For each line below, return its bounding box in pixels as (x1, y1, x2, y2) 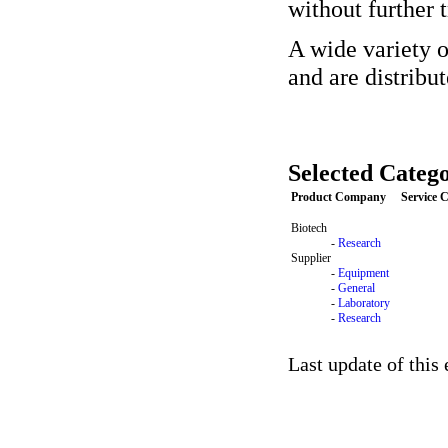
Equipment (338, 266, 389, 280)
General (338, 281, 375, 295)
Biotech (291, 221, 327, 235)
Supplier (291, 251, 331, 265)
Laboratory (338, 296, 390, 310)
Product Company (291, 190, 386, 204)
